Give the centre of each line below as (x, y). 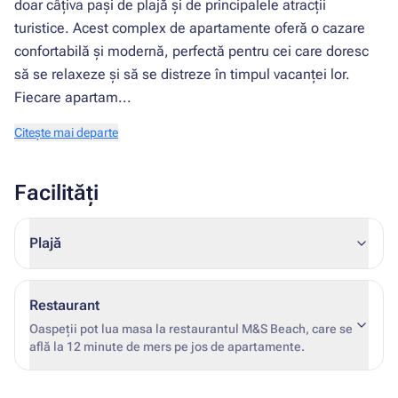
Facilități (56, 193)
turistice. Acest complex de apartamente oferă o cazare (190, 28)
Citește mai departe (66, 132)
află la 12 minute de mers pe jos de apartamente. (167, 346)
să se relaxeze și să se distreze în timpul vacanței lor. (182, 74)
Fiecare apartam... (73, 97)
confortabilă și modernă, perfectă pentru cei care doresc (191, 51)
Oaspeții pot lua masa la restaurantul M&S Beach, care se (191, 329)
